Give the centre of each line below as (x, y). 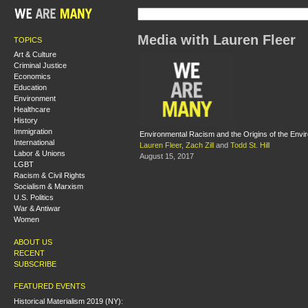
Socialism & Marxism (48, 186)
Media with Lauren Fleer (217, 40)
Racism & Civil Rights (49, 175)
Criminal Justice (40, 65)
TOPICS (28, 40)
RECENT (29, 253)
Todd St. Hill (250, 145)
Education (30, 87)
